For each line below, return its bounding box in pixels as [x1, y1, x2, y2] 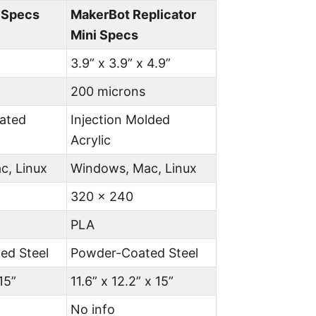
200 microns [71, 84, 146, 99]
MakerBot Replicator [71, 7, 197, 22]
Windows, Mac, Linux [71, 161, 197, 176]
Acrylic [71, 133, 111, 147]
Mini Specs [71, 28, 139, 42]
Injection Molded [71, 112, 171, 127]
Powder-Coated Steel [71, 245, 199, 260]
